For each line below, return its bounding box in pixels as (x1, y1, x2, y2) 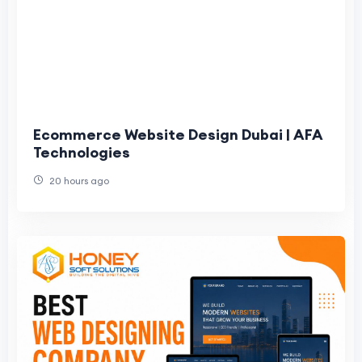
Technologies (33, 143, 130, 162)
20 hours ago (47, 175, 109, 187)
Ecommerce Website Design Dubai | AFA (33, 125, 323, 145)
